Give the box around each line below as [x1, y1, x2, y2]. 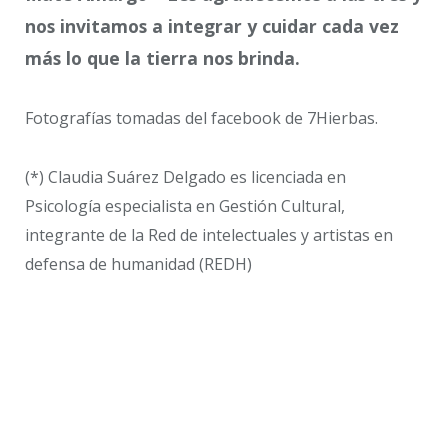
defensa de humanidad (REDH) [25, 252, 252, 275]
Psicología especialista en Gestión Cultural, [25, 194, 345, 217]
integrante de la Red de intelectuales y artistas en [25, 223, 393, 246]
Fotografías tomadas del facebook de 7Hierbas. [25, 107, 378, 130]
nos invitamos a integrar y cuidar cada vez [25, 14, 399, 39]
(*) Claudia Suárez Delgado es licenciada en [25, 165, 346, 188]
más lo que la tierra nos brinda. [25, 46, 300, 71]
